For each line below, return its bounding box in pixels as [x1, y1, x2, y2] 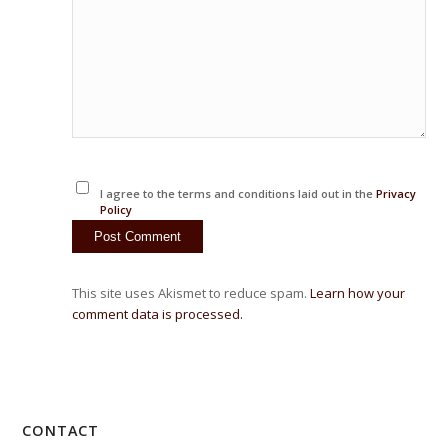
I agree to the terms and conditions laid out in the [99, 186, 376, 202]
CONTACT [22, 421, 100, 441]
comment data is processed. [72, 305, 244, 324]
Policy [99, 202, 132, 218]
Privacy [375, 186, 416, 202]
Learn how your [310, 284, 406, 303]
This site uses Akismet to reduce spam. [72, 284, 311, 303]
